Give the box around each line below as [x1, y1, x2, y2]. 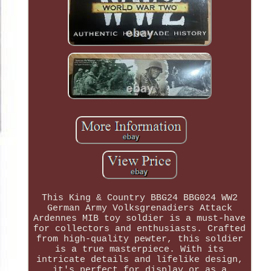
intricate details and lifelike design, [36, 254, 243, 265]
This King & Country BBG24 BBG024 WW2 [41, 192, 238, 203]
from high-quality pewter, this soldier [36, 233, 243, 244]
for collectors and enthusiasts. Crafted [33, 223, 246, 234]
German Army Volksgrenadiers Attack [47, 203, 232, 214]
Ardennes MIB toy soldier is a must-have [33, 213, 246, 224]
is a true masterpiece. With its [55, 244, 224, 255]
